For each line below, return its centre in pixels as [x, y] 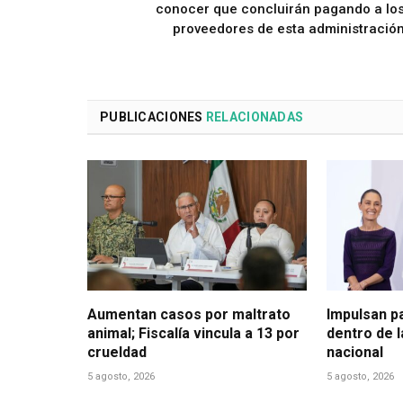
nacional [354, 352]
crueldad [117, 352]
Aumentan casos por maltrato [189, 314]
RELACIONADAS [255, 116]
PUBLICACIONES [153, 116]
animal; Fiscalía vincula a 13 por [193, 333]
